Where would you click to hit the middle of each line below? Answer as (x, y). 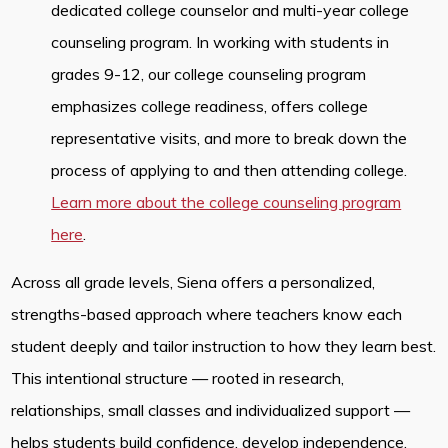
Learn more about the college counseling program (226, 201)
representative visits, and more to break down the (229, 137)
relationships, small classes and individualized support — (211, 409)
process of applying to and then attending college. (229, 169)
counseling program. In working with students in (220, 41)
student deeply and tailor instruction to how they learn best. (224, 345)
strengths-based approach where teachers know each (207, 313)
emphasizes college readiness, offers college (210, 105)
